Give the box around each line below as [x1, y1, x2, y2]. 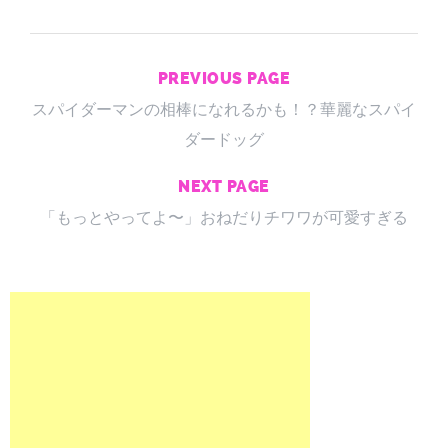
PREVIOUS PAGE [157, 69, 291, 88]
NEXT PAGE [178, 177, 270, 196]
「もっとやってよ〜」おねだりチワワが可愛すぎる [40, 206, 408, 228]
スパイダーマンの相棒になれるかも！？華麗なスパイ [32, 98, 416, 120]
